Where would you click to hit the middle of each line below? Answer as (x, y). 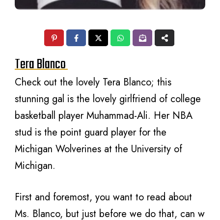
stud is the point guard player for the (91, 132)
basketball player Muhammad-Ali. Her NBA (104, 116)
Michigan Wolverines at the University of (98, 149)
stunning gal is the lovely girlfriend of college (108, 99)
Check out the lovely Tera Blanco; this (93, 82)
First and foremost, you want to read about (103, 197)
